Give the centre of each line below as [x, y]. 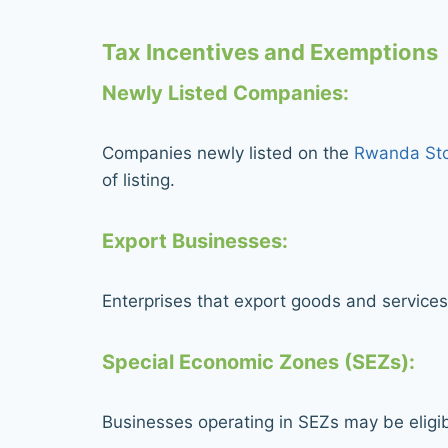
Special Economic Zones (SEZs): [258, 361]
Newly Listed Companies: [225, 92]
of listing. [138, 179]
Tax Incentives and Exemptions [270, 51]
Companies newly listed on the [225, 152]
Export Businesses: [195, 240]
